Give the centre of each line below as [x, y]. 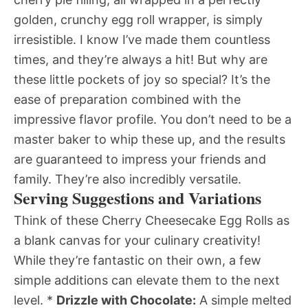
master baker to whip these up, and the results [150, 140]
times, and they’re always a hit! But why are [141, 60]
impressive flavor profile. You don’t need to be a [153, 120]
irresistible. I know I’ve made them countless [142, 40]
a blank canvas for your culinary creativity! [137, 241]
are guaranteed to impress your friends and [140, 159]
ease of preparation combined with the [127, 100]
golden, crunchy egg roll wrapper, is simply [138, 20]
